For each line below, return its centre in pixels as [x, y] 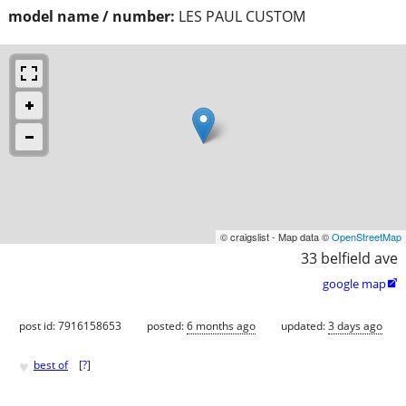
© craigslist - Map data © [276, 236]
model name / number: [92, 16]
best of [51, 365]
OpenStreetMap [367, 236]
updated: [304, 325]
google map [354, 283]
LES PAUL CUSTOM [242, 16]
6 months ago [221, 325]
